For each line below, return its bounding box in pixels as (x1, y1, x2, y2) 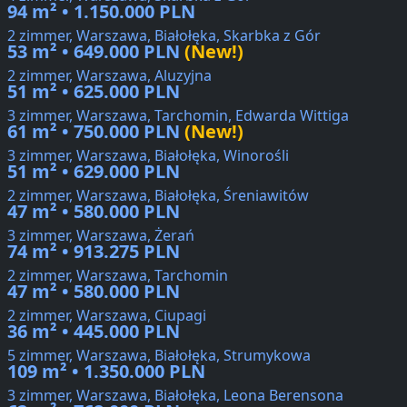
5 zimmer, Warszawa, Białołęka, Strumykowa (7, 345, 311, 366)
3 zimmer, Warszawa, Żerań (7, 225, 194, 246)
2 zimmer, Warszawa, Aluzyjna (7, 65, 212, 86)
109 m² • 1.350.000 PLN (7, 359, 205, 384)
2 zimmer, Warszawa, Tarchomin (7, 265, 228, 286)
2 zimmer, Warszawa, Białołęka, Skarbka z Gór (7, 25, 321, 46)
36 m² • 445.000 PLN (7, 319, 180, 344)
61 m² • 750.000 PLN (7, 119, 180, 144)
